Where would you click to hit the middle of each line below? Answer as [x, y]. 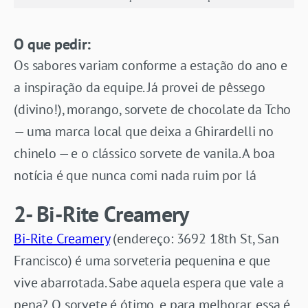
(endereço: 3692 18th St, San [194, 238]
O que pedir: [52, 44]
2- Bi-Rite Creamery [101, 213]
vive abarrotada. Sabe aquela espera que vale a [149, 282]
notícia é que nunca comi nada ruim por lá [135, 175]
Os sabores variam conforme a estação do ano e [151, 65]
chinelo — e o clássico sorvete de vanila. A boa [144, 153]
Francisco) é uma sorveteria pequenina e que [142, 260]
